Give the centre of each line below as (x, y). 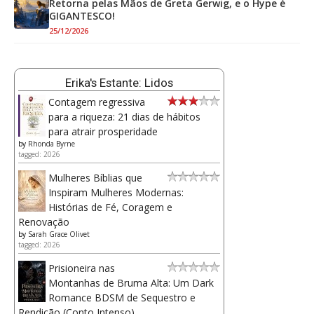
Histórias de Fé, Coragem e (110, 207)
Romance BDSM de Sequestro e (122, 298)
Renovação (44, 222)
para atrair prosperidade (103, 132)
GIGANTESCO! (82, 16)
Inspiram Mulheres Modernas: (116, 193)
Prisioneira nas (82, 268)
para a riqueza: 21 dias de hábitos (124, 117)
